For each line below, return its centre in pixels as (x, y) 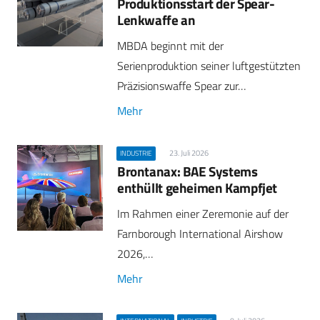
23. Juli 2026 (189, 153)
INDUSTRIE (136, 153)
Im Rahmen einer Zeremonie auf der (203, 214)
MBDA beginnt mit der (170, 46)
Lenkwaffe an (156, 20)
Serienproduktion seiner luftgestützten (209, 66)
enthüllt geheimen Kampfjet (197, 188)
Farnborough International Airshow (200, 234)
